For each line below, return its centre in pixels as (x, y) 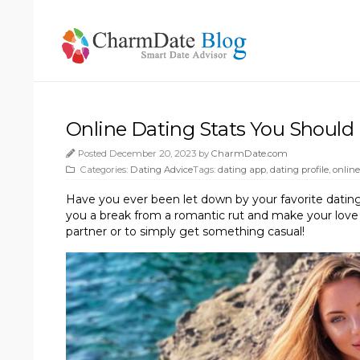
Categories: (104, 169)
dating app (242, 169)
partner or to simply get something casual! (185, 231)
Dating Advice (162, 169)
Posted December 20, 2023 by (145, 153)
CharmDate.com (250, 153)
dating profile (299, 169)
